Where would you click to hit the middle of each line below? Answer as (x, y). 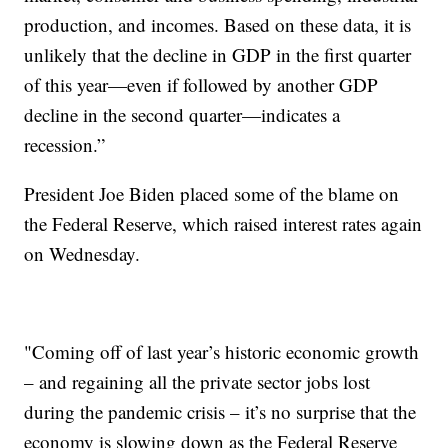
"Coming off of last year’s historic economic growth (222, 352)
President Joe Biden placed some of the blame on (212, 194)
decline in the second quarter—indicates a (182, 115)
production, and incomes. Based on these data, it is (218, 25)
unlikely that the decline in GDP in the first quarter (218, 55)
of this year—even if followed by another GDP (201, 85)
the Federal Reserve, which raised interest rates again (223, 224)
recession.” (65, 145)
